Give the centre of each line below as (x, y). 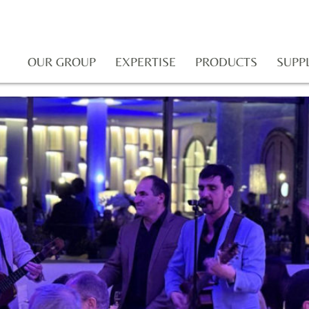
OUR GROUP (62, 62)
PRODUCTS (227, 62)
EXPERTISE (146, 62)
